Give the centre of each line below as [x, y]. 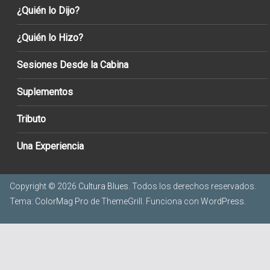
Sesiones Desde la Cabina [73, 64]
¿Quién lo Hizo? [50, 37]
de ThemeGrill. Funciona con [145, 201]
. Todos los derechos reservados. [192, 186]
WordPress [222, 201]
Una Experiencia [50, 146]
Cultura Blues [103, 186]
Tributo [31, 119]
